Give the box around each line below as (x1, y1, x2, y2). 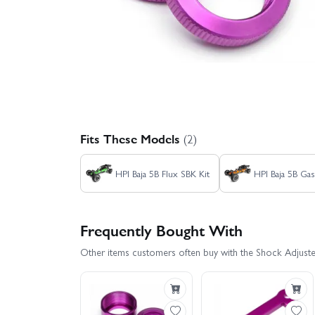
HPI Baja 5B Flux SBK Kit (115, 166, 210, 180)
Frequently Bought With (80, 219, 243, 241)
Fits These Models (80, 129, 184, 147)
